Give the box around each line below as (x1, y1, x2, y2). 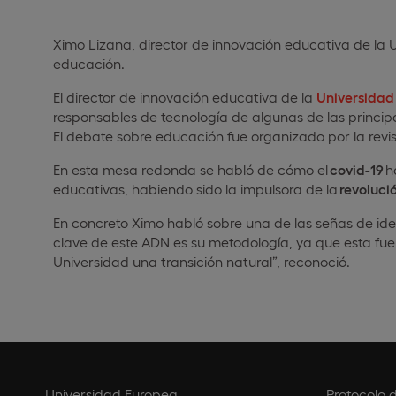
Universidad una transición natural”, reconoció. (53, 253, 350, 270)
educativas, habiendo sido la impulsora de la (53, 180, 339, 198)
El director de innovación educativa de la (53, 88, 316, 106)
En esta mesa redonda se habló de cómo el (53, 161, 328, 179)
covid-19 (328, 161, 384, 179)
